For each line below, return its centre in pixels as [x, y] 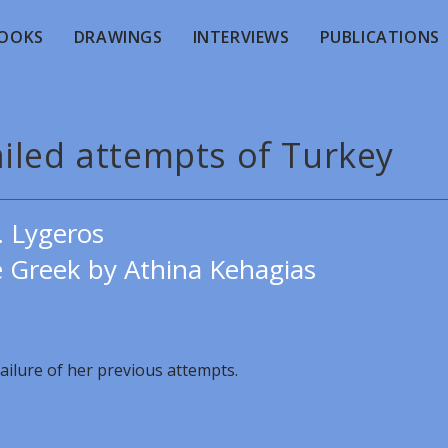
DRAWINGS [118, 37]
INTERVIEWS [241, 37]
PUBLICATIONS [379, 37]
